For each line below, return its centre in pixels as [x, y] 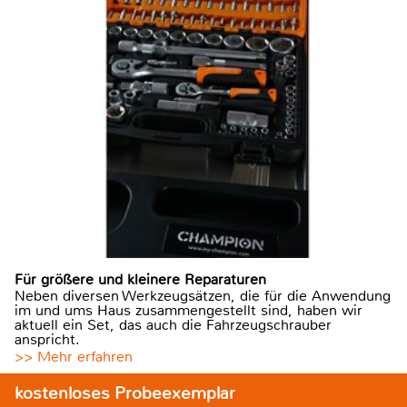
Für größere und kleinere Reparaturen [140, 279]
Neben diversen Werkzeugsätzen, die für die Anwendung [203, 295]
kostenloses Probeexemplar [125, 392]
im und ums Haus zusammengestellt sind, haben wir [189, 310]
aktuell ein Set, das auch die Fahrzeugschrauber [173, 324]
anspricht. [47, 339]
